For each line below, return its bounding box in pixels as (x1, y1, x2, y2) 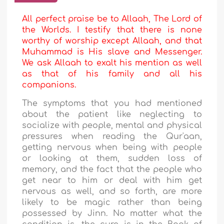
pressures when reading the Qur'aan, (22, 132, 202, 141)
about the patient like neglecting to (22, 110, 202, 119)
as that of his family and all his (22, 69, 202, 79)
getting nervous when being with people (22, 143, 202, 152)
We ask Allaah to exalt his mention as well (22, 58, 202, 68)
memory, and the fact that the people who (22, 165, 202, 174)
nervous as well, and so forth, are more (22, 187, 202, 196)
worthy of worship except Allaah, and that (22, 36, 202, 46)
